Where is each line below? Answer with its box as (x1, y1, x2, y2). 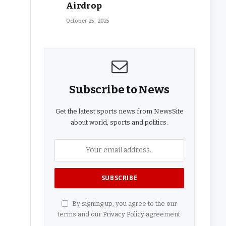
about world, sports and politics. (71, 118, 168, 126)
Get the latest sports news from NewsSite (55, 107, 184, 115)
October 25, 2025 (66, 17, 109, 24)
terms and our (57, 210, 103, 218)
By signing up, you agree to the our (71, 199, 177, 207)
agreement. (144, 210, 182, 218)
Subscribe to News (69, 82, 169, 96)
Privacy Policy (102, 210, 144, 218)
